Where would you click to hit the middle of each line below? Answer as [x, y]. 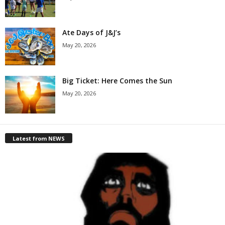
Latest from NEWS [39, 139]
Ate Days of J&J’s [91, 33]
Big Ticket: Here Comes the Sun [117, 81]
